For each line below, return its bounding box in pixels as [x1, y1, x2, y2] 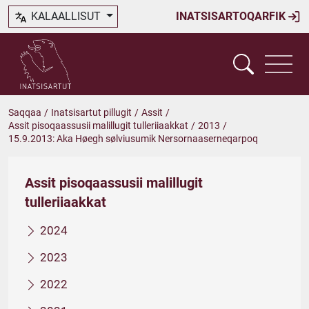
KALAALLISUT [28, 10, 103, 23]
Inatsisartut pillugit [51, 107, 132, 118]
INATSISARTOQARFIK [176, 10, 288, 23]
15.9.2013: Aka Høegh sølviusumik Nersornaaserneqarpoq [8, 133, 258, 144]
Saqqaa [8, 107, 41, 118]
